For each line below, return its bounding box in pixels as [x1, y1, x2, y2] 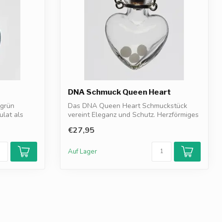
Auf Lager [68, 147, 97, 157]
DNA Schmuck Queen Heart [68, 87, 171, 97]
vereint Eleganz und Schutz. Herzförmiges [68, 110, 199, 119]
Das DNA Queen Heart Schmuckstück [68, 101, 187, 111]
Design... [68, 119, 94, 128]
